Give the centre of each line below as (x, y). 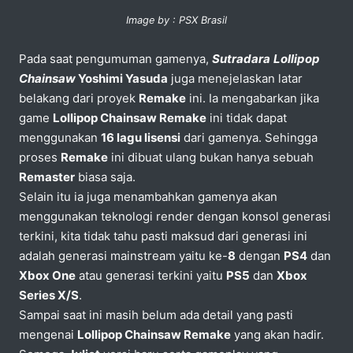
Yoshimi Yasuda (122, 78)
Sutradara (241, 58)
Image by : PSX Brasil (176, 20)
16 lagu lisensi (141, 137)
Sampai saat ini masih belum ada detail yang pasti (156, 314)
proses (40, 157)
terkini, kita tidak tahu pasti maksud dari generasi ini (163, 236)
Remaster (47, 176)
